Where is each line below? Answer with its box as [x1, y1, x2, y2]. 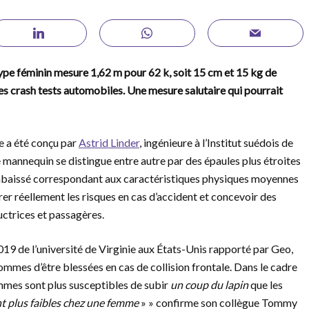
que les [248, 278, 283, 291]
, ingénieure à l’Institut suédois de [139, 136, 293, 149]
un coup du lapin [170, 278, 248, 291]
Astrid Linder [79, 136, 139, 149]
